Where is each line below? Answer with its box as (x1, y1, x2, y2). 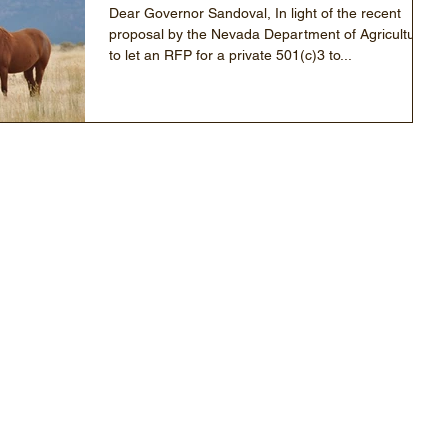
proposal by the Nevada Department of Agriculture (109, 26, 428, 43)
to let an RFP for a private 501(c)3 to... (109, 47, 352, 64)
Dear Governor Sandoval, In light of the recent (109, 5, 401, 22)
